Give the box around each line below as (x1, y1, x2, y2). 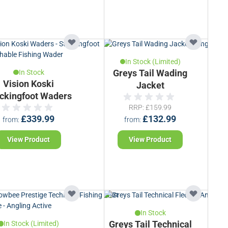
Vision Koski (3, 78, 54, 89)
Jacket (136, 80, 164, 91)
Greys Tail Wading (113, 68, 188, 78)
